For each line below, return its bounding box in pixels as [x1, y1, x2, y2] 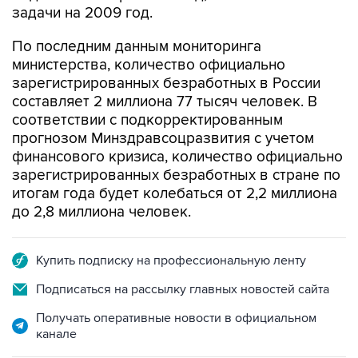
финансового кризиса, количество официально [12, 148, 343, 166]
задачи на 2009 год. [12, 4, 153, 22]
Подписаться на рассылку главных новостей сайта [36, 281, 329, 297]
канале [36, 326, 77, 342]
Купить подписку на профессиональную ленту [36, 253, 306, 268]
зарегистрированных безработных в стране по [12, 166, 340, 185]
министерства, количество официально [12, 56, 285, 74]
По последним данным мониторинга [12, 38, 261, 56]
